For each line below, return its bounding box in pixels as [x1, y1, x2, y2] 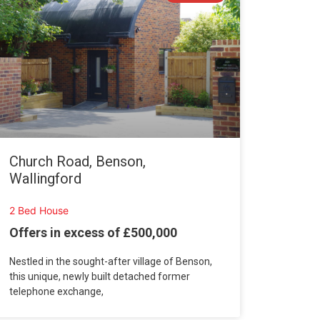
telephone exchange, [9, 285, 104, 297]
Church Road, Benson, [9, 153, 146, 171]
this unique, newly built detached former [9, 270, 190, 282]
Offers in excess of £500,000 [9, 224, 177, 240]
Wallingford [9, 170, 81, 188]
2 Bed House [9, 204, 69, 217]
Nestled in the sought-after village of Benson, [9, 255, 212, 267]
